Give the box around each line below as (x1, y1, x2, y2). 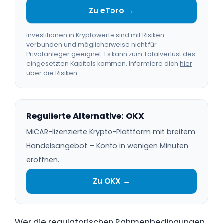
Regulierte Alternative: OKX (26, 111, 144, 122)
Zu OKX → (92, 176, 131, 186)
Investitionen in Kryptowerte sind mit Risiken (26, 31, 164, 39)
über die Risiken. (26, 69, 79, 77)
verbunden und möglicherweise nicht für (26, 40, 157, 49)
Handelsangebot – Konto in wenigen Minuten (26, 141, 188, 151)
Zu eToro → (89, 5, 134, 16)
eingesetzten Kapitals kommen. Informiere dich (26, 59, 180, 68)
